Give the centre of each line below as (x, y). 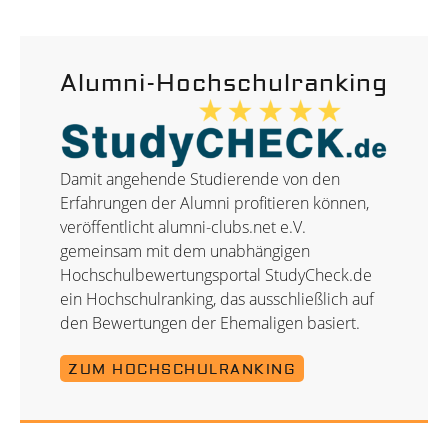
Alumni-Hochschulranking (224, 84)
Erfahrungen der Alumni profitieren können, (214, 202)
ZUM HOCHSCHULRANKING (182, 369)
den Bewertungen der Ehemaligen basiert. (210, 322)
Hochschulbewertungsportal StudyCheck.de (216, 274)
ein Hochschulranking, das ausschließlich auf (217, 298)
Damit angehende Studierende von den (200, 178)
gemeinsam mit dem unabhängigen (185, 250)
